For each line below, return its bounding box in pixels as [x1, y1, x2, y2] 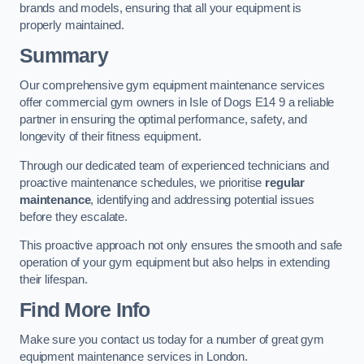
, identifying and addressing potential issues [90, 193, 314, 206]
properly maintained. [19, 18, 125, 32]
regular [265, 175, 305, 189]
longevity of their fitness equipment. [19, 130, 201, 144]
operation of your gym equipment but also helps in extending [19, 256, 330, 270]
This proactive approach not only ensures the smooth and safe [19, 239, 343, 253]
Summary [19, 44, 108, 67]
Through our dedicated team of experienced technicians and [19, 158, 329, 172]
